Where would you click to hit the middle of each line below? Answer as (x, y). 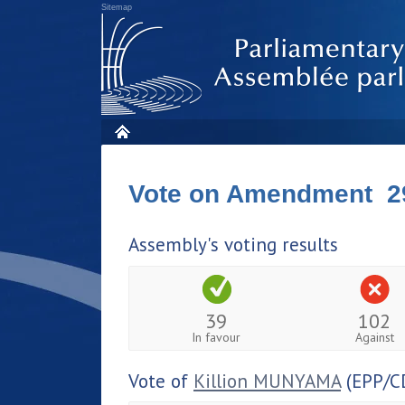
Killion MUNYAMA (267, 381)
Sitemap (117, 7)
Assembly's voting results (233, 245)
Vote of (161, 381)
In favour (217, 337)
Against (374, 337)
